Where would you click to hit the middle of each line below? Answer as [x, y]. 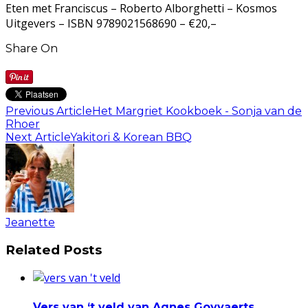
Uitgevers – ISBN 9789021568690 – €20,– [111, 23]
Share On [32, 48]
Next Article [38, 137]
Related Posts [54, 250]
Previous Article [49, 111]
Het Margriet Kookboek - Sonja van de [197, 111]
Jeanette [30, 222]
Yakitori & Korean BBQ [131, 137]
